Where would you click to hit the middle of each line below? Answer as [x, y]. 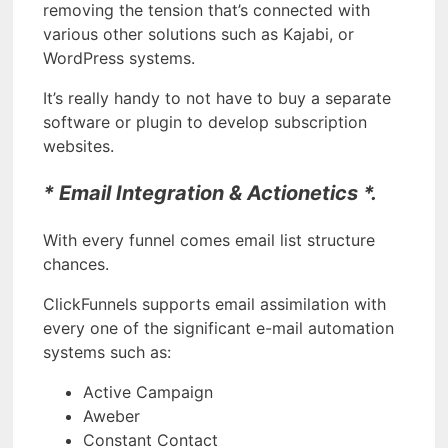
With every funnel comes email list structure [209, 239]
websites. [78, 145]
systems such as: [107, 351]
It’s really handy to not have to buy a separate [217, 97]
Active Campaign [148, 391]
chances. [76, 263]
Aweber [111, 415]
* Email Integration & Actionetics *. [210, 192]
